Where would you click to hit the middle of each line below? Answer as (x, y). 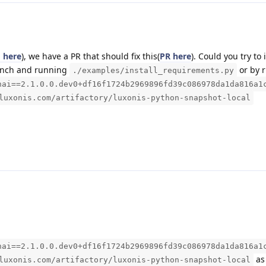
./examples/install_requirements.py (153, 70)
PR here (175, 56)
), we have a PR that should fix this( (91, 56)
